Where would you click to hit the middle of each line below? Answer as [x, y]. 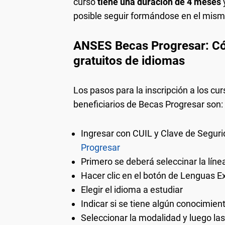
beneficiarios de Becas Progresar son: [148, 104]
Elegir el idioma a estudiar [132, 189]
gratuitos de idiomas [129, 61]
